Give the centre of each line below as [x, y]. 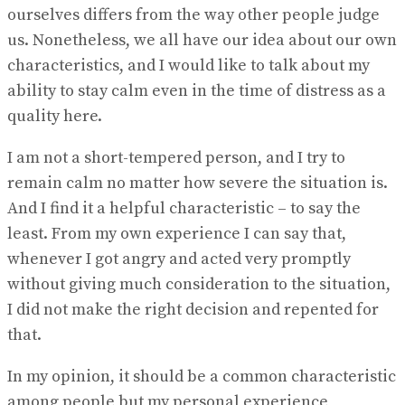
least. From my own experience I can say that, [177, 234]
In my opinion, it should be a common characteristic [202, 377]
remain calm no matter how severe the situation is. [198, 184]
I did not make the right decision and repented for [193, 310]
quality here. [55, 117]
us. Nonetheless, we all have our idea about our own [202, 41]
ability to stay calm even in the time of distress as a [197, 91]
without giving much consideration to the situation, [199, 285]
